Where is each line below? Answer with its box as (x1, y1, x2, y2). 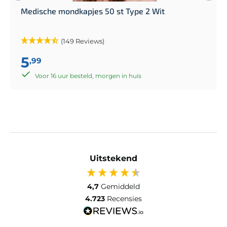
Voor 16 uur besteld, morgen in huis (35, 71, 141, 80)
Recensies (107, 194, 142, 203)
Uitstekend (90, 153, 137, 163)
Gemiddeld (101, 181, 140, 191)
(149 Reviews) (61, 36, 104, 45)
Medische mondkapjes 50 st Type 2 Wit (21, 6, 165, 16)
